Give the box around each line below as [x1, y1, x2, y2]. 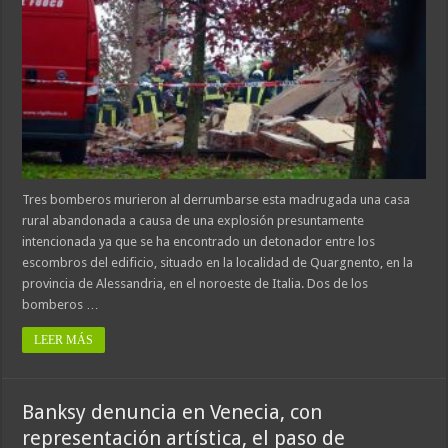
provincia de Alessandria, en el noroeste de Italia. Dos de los [22, 276, 369, 292]
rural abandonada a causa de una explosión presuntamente [22, 213, 365, 229]
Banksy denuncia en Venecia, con [22, 400, 323, 425]
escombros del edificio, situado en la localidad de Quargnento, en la [22, 255, 414, 271]
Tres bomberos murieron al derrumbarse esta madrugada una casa [22, 192, 411, 208]
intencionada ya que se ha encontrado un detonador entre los [22, 234, 376, 250]
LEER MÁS [34, 333, 94, 348]
